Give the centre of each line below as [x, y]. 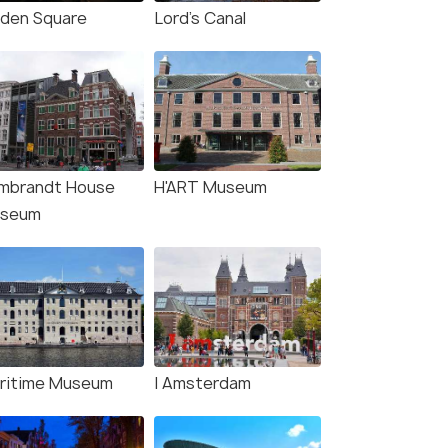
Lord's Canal [200, 18]
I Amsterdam [202, 383]
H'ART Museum [210, 187]
